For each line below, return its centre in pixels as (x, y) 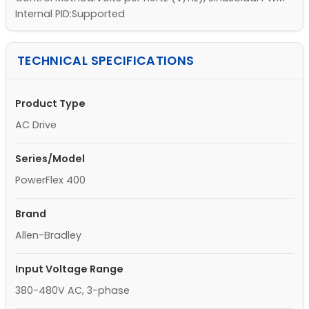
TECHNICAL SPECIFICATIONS (106, 61)
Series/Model (50, 159)
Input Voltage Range (69, 269)
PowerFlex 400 (50, 180)
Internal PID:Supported (70, 13)
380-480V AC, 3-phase (72, 291)
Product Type (50, 104)
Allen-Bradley (48, 236)
